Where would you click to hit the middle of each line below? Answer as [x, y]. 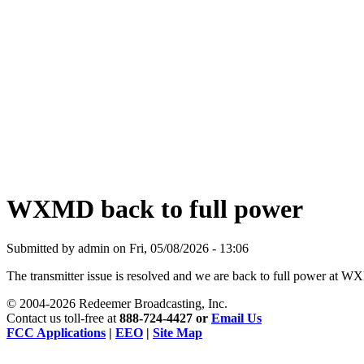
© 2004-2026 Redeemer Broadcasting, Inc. [117, 304]
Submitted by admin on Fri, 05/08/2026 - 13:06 [128, 249]
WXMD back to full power [155, 208]
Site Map [178, 333]
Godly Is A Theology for [86, 27]
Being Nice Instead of [80, 16]
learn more [37, 65]
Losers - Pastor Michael [87, 39]
